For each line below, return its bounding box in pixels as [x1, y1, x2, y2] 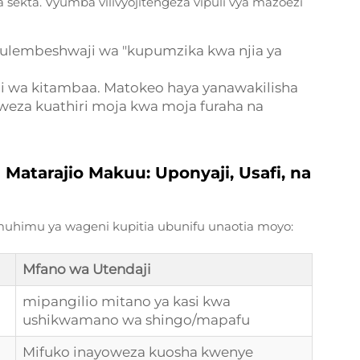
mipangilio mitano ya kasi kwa [22, 293, 231, 309]
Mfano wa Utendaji [22, 261, 151, 277]
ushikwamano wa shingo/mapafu [22, 312, 250, 328]
